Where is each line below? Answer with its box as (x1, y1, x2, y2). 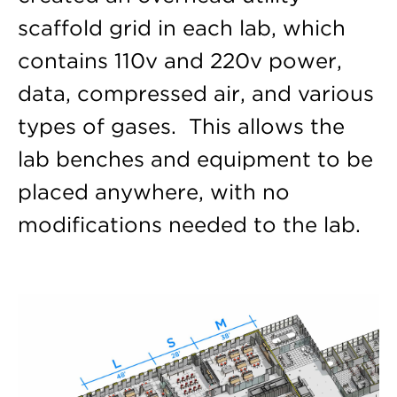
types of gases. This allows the (17, 113, 345, 139)
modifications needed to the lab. (17, 211, 361, 237)
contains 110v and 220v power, (17, 47, 342, 74)
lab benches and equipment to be (17, 145, 373, 172)
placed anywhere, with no (17, 178, 290, 205)
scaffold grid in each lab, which (17, 14, 346, 41)
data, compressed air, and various (17, 80, 374, 106)
